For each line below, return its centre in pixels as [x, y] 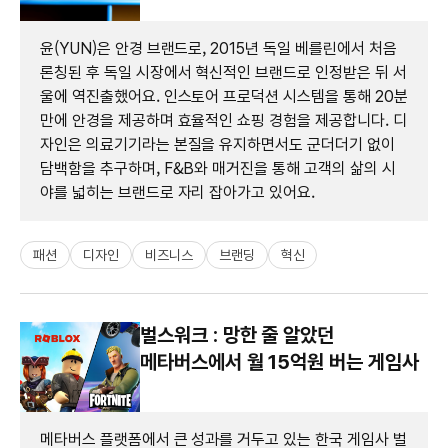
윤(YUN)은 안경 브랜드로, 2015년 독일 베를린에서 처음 [218, 48]
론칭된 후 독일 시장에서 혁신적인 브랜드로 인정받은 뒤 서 [223, 72]
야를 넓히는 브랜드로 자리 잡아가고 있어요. [178, 192]
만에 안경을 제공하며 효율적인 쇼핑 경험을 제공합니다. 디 [223, 120]
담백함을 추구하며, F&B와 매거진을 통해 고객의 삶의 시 [218, 168]
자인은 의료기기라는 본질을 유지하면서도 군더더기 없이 [217, 144]
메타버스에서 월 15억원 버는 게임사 [279, 361]
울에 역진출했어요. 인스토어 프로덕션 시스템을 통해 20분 [224, 96]
